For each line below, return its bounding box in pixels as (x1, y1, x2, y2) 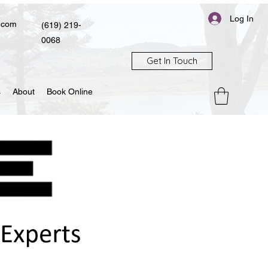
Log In (230, 13, 254, 23)
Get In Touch (147, 55, 197, 66)
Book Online (47, 87, 93, 96)
